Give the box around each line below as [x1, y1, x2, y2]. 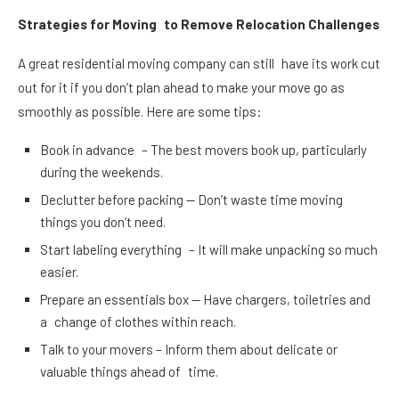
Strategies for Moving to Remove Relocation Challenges [18, 15, 379, 32]
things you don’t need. [40, 213, 166, 230]
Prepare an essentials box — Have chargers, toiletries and [40, 290, 370, 307]
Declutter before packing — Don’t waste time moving [40, 191, 350, 208]
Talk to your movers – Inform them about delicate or [40, 340, 338, 357]
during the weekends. [40, 163, 163, 180]
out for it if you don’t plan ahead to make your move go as [18, 78, 345, 95]
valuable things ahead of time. [40, 362, 218, 379]
